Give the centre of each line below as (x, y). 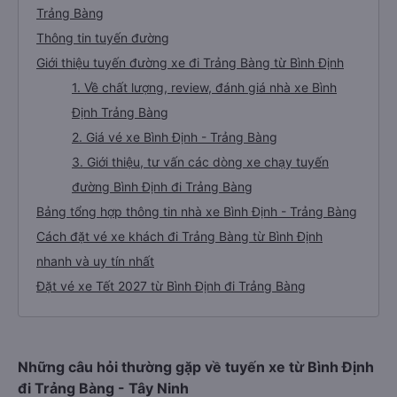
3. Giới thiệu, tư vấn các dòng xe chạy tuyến (200, 162)
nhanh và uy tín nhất (95, 261)
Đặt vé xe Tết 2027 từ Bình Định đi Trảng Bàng (171, 286)
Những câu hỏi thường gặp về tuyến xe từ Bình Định (196, 367)
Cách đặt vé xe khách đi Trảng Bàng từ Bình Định (179, 236)
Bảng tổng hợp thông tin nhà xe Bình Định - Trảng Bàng (197, 211)
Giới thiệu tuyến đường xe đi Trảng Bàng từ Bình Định (190, 62)
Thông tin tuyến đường (103, 38)
